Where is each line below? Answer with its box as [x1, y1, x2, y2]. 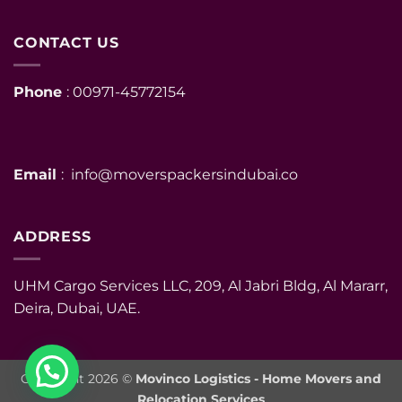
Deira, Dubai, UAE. [13, 299, 140, 317]
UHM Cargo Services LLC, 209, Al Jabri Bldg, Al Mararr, [13, 276, 388, 294]
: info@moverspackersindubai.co [61, 165, 298, 183]
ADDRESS [13, 228, 92, 246]
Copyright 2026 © [21, 370, 135, 387]
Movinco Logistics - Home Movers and [135, 370, 381, 387]
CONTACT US [13, 34, 119, 52]
